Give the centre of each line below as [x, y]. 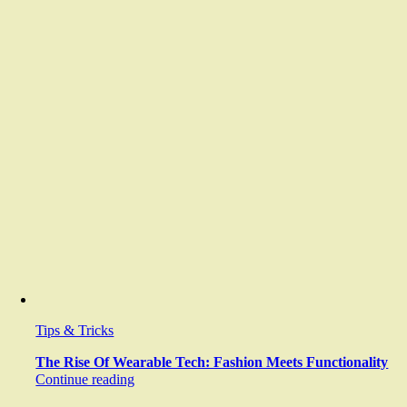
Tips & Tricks [75, 330]
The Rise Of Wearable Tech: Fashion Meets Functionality [212, 362]
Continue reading [85, 379]
